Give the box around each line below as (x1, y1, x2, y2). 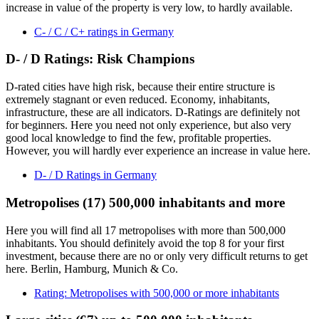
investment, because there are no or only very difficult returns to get (6, 249, 308, 262)
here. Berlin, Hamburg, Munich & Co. (6, 262, 178, 275)
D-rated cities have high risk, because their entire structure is (6, 80, 275, 93)
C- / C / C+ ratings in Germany (34, 25, 174, 38)
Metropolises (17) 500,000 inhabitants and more (6, 194, 285, 210)
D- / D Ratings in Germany (34, 169, 157, 182)
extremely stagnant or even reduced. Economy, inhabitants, (6, 93, 270, 106)
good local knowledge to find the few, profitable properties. (6, 132, 271, 145)
